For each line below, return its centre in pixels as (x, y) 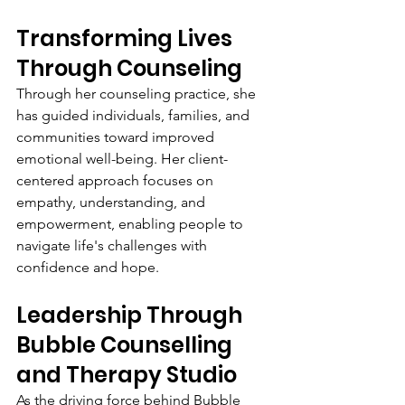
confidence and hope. (88, 267)
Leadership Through (132, 315)
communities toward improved (117, 137)
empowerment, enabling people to (132, 223)
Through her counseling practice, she (138, 93)
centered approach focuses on (117, 180)
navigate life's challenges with (113, 245)
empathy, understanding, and (113, 202)
